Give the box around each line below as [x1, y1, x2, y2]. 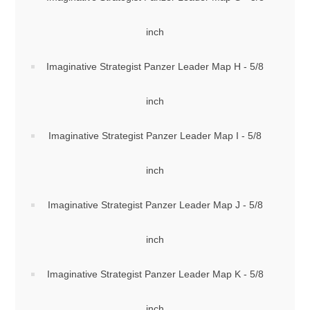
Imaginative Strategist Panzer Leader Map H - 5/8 [46, 61, 264, 72]
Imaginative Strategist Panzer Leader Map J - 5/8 [47, 199, 263, 210]
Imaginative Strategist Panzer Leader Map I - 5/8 [48, 130, 262, 141]
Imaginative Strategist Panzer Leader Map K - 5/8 [46, 268, 264, 280]
